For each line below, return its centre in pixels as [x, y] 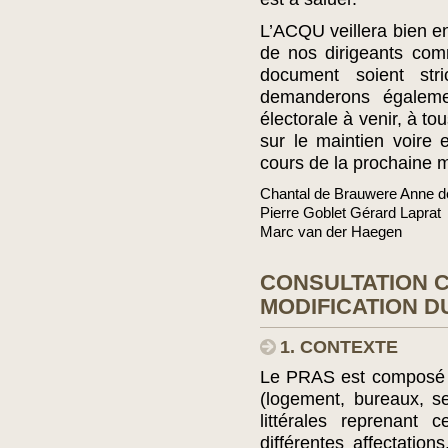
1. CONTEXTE [339, 347]
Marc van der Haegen [331, 231]
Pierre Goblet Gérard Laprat [350, 212]
